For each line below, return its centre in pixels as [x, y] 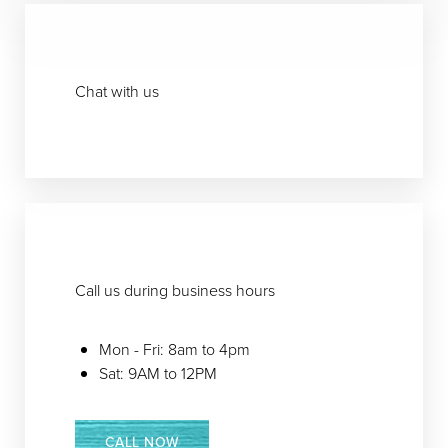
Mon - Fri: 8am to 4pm [174, 349]
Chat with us [117, 91]
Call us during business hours [175, 290]
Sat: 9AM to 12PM [158, 373]
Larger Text [94, 62]
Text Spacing [251, 62]
